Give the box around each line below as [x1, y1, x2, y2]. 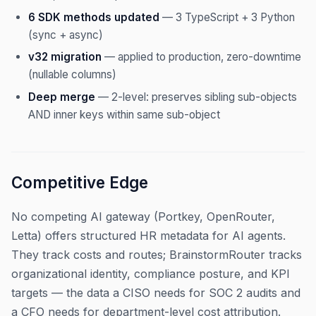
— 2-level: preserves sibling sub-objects [95, 90, 297, 104]
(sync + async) [28, 28, 103, 42]
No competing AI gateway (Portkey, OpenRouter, [11, 209, 275, 224]
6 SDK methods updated [28, 10, 159, 24]
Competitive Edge [11, 172, 148, 192]
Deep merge [28, 90, 95, 104]
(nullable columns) [28, 68, 116, 82]
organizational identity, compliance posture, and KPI [11, 266, 290, 281]
